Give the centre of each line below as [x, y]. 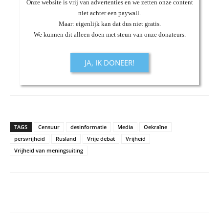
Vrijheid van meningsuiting [49, 150]
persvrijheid [30, 138]
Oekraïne [155, 127]
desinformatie [88, 127]
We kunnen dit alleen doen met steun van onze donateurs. [109, 34]
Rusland [66, 138]
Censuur [49, 127]
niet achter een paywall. [109, 13]
